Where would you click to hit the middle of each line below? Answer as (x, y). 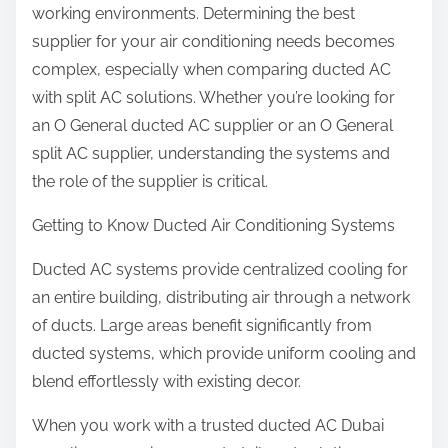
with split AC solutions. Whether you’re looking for (213, 98)
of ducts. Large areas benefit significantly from (202, 326)
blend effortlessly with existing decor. (166, 382)
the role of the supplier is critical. (150, 182)
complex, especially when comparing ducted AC (211, 70)
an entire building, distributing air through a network (221, 298)
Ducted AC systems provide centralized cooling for (220, 270)
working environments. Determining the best (193, 14)
